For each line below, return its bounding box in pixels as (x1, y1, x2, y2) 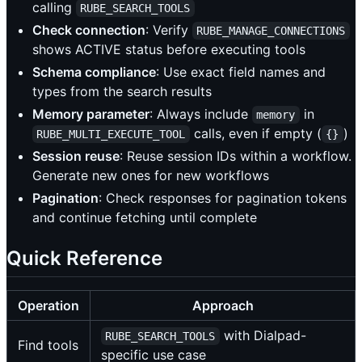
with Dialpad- (219, 327, 306, 344)
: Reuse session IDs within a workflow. (120, 147, 351, 164)
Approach (192, 297, 254, 314)
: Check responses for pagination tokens (99, 189, 347, 206)
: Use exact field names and (156, 63, 326, 80)
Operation (18, 297, 79, 314)
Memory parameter (32, 105, 149, 122)
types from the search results (32, 82, 212, 99)
